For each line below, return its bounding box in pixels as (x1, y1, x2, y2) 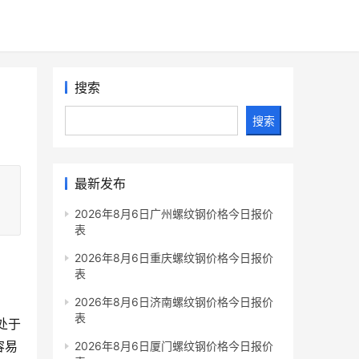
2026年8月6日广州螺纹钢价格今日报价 (75, 207, 273, 220)
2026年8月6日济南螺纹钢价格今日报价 (75, 295, 273, 309)
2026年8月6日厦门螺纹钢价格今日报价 (75, 339, 273, 353)
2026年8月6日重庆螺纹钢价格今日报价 (75, 251, 273, 264)
